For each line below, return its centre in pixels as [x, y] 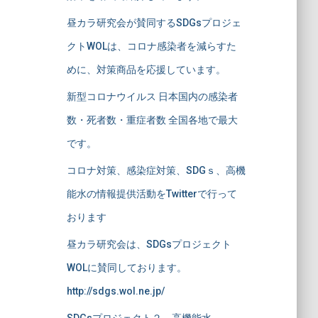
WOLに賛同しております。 [126, 268]
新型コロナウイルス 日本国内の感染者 [152, 97]
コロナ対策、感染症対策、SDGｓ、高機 [156, 170]
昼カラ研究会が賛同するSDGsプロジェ [154, 23]
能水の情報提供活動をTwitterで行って [152, 194]
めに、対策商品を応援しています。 [146, 70]
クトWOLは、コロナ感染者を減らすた [151, 46]
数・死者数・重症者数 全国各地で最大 [152, 120]
